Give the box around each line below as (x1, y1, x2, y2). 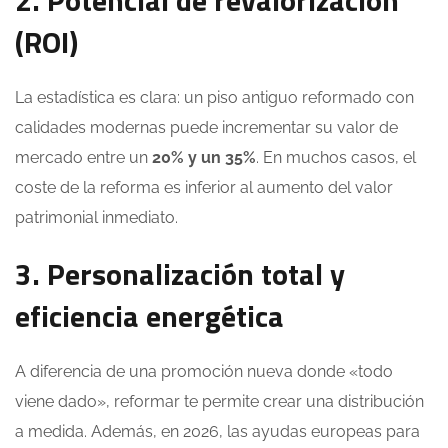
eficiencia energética (15, 293, 284, 340)
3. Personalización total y (15, 251, 345, 298)
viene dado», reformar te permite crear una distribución (15, 392, 424, 412)
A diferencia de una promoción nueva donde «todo (15, 362, 393, 382)
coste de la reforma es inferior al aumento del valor (15, 178, 393, 198)
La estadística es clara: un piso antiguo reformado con (15, 88, 414, 108)
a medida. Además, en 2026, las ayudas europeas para (15, 422, 420, 442)
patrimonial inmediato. (15, 208, 178, 228)
